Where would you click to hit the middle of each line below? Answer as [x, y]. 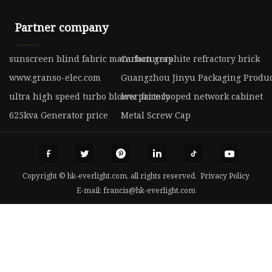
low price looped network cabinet [192, 97]
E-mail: [90, 190]
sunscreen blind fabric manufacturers [91, 59]
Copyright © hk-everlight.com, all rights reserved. [111, 175]
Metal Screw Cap [155, 115]
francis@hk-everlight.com [149, 190]
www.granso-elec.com [55, 78]
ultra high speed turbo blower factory [90, 97]
